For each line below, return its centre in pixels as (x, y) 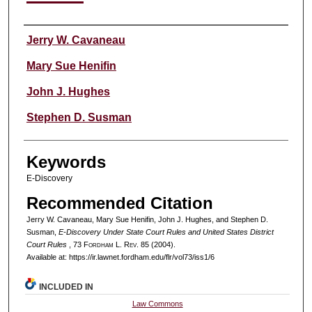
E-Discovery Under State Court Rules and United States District (166, 232)
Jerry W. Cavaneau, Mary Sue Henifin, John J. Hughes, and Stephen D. (147, 219)
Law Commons (157, 303)
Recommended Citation (119, 203)
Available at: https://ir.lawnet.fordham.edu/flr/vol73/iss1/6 (120, 257)
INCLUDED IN (67, 287)
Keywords (66, 162)
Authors (52, 39)
